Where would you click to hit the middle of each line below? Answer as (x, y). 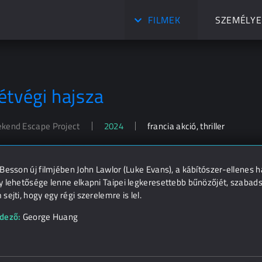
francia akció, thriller (186, 126)
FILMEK (164, 20)
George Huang (50, 217)
